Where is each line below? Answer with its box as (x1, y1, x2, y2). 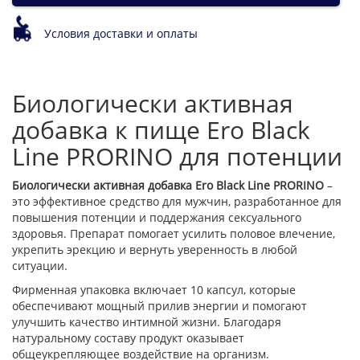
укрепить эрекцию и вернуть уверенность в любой (12, 242, 297, 258)
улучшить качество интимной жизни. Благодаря (12, 314, 281, 330)
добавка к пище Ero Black (12, 113, 310, 147)
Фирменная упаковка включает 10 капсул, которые (12, 282, 296, 298)
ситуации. (12, 258, 67, 274)
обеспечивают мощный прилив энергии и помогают (12, 298, 307, 314)
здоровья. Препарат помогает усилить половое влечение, (12, 226, 335, 242)
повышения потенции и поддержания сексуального (12, 210, 301, 226)
